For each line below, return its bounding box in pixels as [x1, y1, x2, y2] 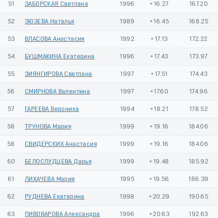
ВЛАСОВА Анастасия [25, 36, 85, 42]
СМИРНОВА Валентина [25, 88, 91, 95]
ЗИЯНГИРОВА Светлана [25, 71, 92, 77]
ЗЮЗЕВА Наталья [25, 18, 74, 25]
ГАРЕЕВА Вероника [25, 106, 79, 112]
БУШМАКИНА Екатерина [25, 53, 95, 60]
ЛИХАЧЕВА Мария [25, 176, 75, 182]
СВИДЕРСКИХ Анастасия [25, 141, 97, 147]
